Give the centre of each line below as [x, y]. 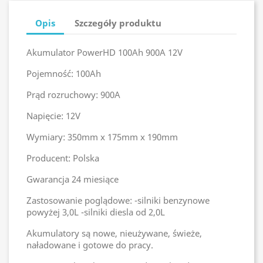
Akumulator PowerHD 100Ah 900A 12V [104, 52]
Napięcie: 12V [53, 116]
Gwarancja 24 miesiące [73, 179]
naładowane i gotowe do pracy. [91, 245]
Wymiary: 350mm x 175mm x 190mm [102, 137]
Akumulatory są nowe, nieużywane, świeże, [114, 233]
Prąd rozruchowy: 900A [73, 95]
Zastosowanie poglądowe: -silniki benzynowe [118, 200]
